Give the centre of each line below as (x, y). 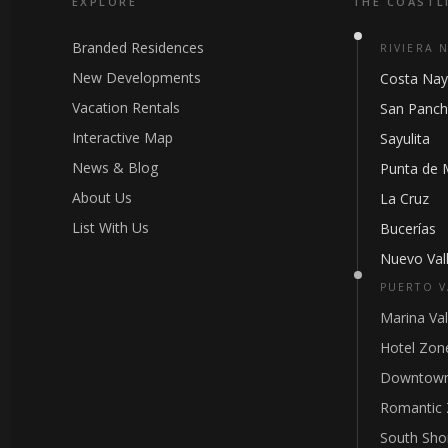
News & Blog (115, 167)
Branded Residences (138, 47)
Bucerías (408, 228)
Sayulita (405, 138)
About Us (102, 197)
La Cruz (405, 198)
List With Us (110, 227)
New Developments (136, 77)
